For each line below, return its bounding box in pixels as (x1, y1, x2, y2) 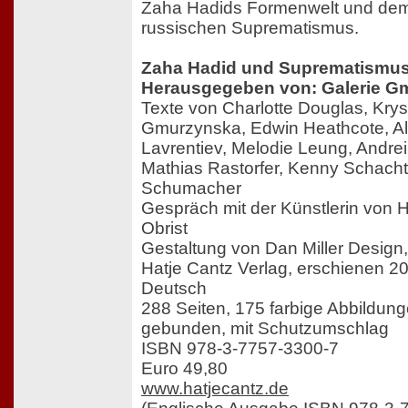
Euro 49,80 (141, 358, 228, 378)
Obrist (141, 218, 188, 238)
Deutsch (141, 278, 207, 298)
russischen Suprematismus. (141, 17, 359, 37)
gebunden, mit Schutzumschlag (141, 318, 389, 338)
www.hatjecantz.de (141, 378, 289, 398)
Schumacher (141, 178, 241, 198)
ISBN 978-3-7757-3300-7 (141, 338, 339, 358)
